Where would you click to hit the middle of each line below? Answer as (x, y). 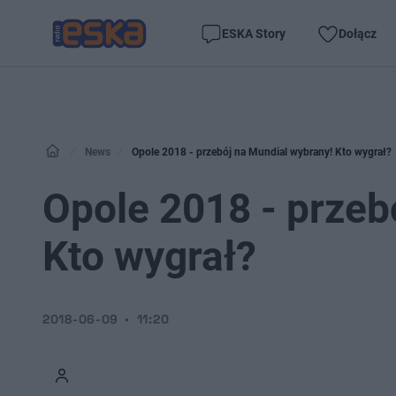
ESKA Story (254, 33)
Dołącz (358, 33)
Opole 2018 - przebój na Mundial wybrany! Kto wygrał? (262, 152)
